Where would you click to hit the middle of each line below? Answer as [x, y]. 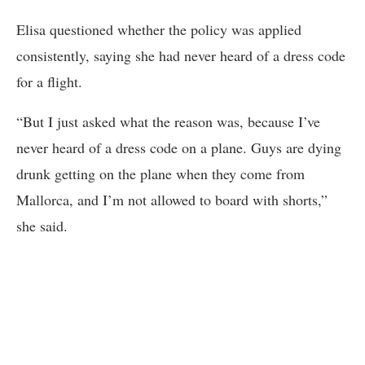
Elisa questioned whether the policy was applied [159, 29]
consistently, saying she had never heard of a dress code [181, 55]
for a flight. [49, 81]
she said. [42, 225]
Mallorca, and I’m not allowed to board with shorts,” [172, 199]
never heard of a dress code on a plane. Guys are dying [179, 147]
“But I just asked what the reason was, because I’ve [168, 121]
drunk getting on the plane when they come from [161, 173]
